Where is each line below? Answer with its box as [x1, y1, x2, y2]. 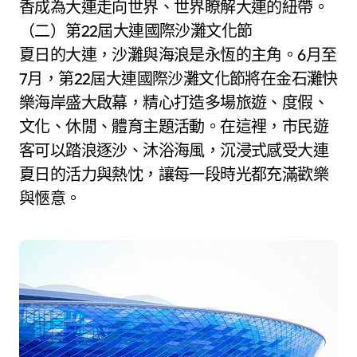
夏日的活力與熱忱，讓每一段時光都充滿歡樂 [19, 163, 328, 184]
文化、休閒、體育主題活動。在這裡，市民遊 [19, 116, 328, 136]
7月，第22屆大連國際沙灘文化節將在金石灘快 [19, 68, 338, 88]
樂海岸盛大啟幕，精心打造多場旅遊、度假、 [19, 92, 328, 112]
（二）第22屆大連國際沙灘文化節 [19, 20, 253, 41]
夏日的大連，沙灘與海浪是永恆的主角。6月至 [19, 44, 337, 65]
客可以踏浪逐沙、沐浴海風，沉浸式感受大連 [19, 139, 328, 160]
